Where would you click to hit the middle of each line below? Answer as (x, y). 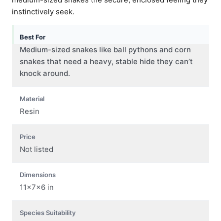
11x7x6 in (37, 187)
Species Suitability (48, 212)
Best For (33, 37)
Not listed (37, 149)
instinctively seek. (43, 11)
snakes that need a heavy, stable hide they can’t (106, 61)
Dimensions (38, 174)
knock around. (45, 73)
